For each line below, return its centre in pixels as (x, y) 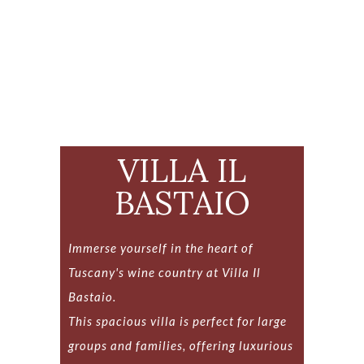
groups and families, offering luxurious (181, 346)
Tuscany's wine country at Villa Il (165, 273)
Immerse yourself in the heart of (161, 248)
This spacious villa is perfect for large (178, 321)
